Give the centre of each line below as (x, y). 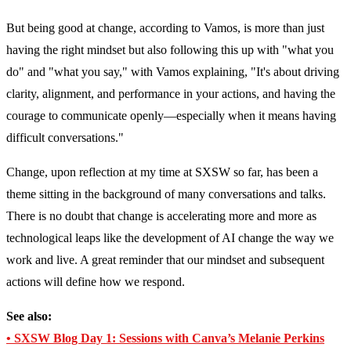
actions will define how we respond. (96, 282)
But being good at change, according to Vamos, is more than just (165, 28)
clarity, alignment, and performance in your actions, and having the (171, 94)
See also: (29, 317)
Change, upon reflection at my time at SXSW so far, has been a (162, 172)
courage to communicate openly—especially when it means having (171, 116)
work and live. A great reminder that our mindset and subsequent (165, 260)
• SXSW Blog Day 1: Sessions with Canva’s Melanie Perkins (165, 338)
